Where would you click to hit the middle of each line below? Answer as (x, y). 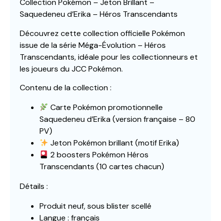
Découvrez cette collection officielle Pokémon (102, 33)
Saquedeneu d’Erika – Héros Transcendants (99, 14)
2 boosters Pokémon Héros (99, 155)
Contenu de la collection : (66, 88)
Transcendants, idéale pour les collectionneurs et (109, 57)
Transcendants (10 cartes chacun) (102, 167)
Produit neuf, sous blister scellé (95, 206)
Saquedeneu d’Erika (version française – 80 (117, 119)
